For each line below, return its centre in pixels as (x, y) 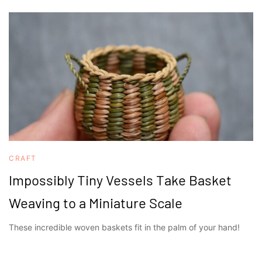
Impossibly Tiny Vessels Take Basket (120, 180)
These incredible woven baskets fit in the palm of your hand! (124, 227)
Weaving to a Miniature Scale (96, 203)
